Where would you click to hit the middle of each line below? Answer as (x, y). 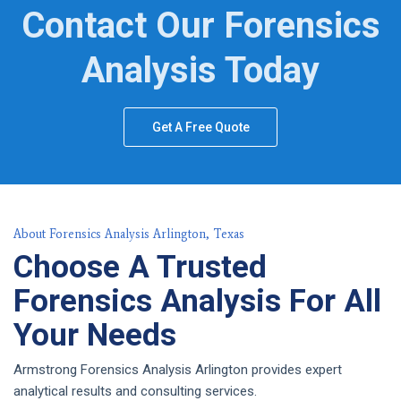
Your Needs (95, 336)
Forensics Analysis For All (197, 302)
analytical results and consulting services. (135, 391)
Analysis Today (200, 71)
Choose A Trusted (140, 268)
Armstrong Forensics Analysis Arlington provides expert (178, 369)
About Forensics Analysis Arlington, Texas (129, 235)
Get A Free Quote (201, 128)
